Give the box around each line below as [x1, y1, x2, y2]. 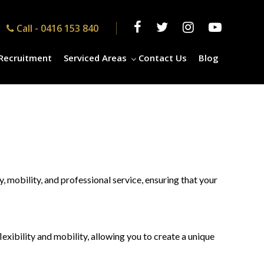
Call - [16, 22, 41, 35]
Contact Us [138, 52, 187, 64]
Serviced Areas [64, 52, 127, 64]
